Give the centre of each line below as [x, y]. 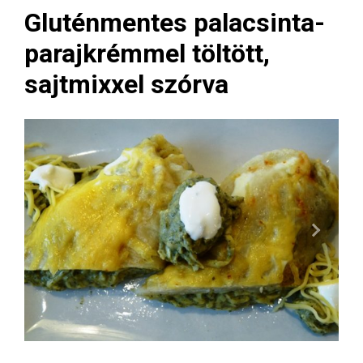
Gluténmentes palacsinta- [175, 23]
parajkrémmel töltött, [147, 53]
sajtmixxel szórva [126, 84]
